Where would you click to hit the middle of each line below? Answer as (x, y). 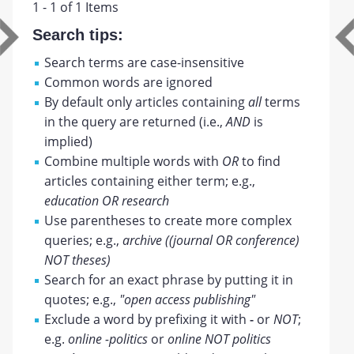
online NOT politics (220, 339)
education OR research (107, 201)
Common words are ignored (129, 82)
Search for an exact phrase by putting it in (169, 280)
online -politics (108, 339)
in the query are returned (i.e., (136, 122)
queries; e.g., (84, 240)
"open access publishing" (188, 299)
